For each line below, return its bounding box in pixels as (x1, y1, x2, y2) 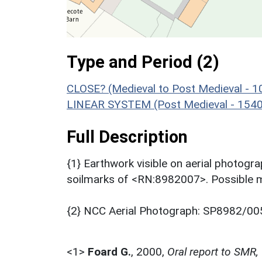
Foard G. (88, 244, 131, 258)
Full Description (67, 126, 188, 147)
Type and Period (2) (67, 51, 219, 72)
